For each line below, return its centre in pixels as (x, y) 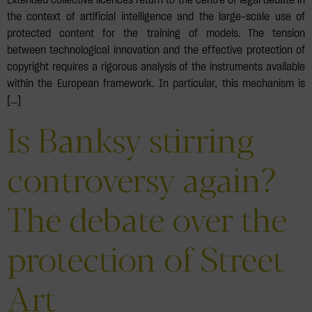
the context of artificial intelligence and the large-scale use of (156, 16)
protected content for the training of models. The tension (156, 33)
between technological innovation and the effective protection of (156, 50)
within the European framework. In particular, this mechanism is (156, 83)
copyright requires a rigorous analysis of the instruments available (156, 67)
